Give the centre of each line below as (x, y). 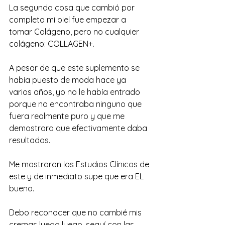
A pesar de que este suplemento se (75, 68)
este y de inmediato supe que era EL (77, 176)
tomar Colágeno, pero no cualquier (75, 31)
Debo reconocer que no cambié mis (76, 212)
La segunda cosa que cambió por (73, 7)
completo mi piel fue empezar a (69, 19)
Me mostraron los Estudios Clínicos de (80, 164)
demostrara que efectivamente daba (79, 128)
